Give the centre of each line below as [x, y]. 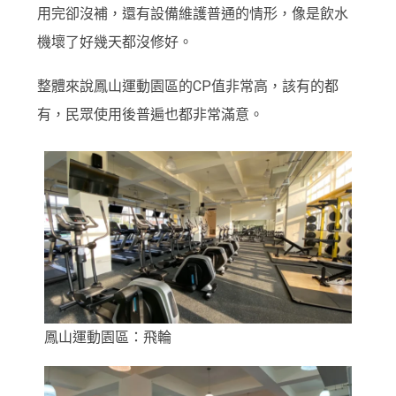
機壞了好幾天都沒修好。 [115, 42]
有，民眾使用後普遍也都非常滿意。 [151, 114]
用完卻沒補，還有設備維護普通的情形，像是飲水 [193, 14]
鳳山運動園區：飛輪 [108, 338]
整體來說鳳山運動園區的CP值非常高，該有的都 [188, 86]
